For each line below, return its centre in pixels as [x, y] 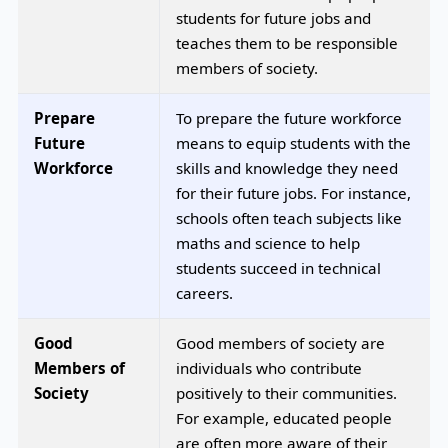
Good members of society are [280, 342]
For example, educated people [284, 417]
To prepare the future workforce [289, 117]
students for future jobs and [273, 17]
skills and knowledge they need [287, 167]
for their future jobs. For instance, [293, 192]
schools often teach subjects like [289, 217]
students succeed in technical [278, 267]
